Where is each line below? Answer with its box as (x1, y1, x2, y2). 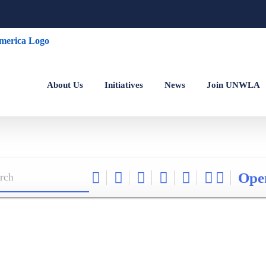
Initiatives (104, 80, 143, 90)
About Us (47, 80, 83, 90)
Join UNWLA (207, 80, 260, 90)
